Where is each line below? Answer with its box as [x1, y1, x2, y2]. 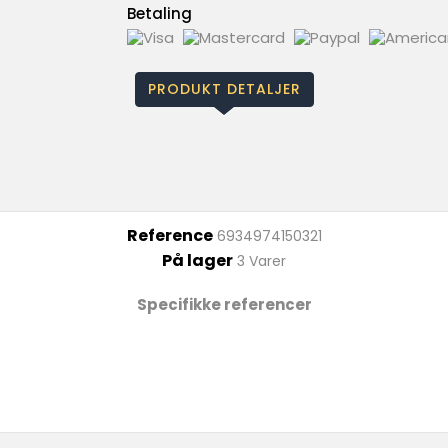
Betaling [127, 3, 192, 25]
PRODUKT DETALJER [147, 79, 301, 100]
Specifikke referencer [136, 294, 312, 316]
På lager [162, 249, 233, 273]
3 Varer [237, 251, 286, 272]
